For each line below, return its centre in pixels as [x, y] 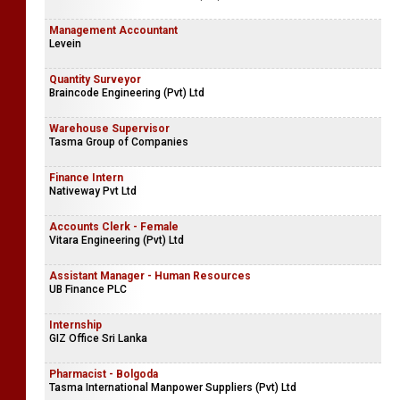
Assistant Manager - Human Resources [150, 276]
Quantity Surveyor [95, 79]
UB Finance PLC [88, 289]
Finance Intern [86, 178]
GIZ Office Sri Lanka [98, 338]
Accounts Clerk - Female [114, 227]
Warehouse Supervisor [109, 129]
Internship [75, 325]
